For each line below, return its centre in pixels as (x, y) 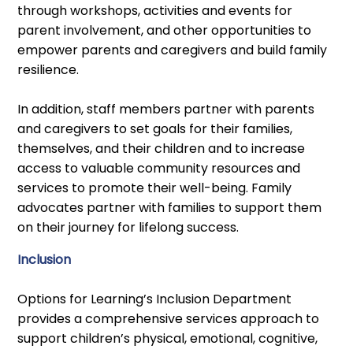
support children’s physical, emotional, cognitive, (168, 338)
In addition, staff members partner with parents (166, 109)
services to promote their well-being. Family (155, 188)
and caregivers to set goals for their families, (155, 128)
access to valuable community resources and (159, 168)
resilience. (48, 69)
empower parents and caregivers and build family (173, 50)
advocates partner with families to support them (170, 207)
